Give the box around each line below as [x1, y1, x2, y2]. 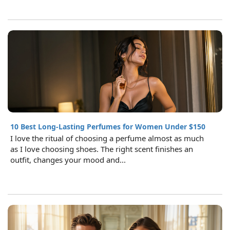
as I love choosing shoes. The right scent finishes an [10, 144, 193, 154]
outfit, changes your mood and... [10, 155, 126, 165]
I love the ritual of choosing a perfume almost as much [10, 133, 204, 143]
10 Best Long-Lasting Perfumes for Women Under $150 [10, 122, 205, 131]
